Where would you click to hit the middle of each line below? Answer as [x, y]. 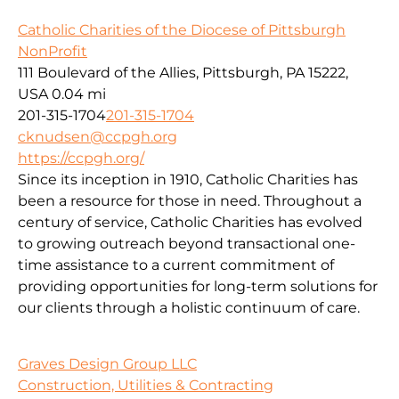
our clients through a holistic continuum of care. [189, 308]
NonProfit [53, 52]
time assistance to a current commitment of [176, 265]
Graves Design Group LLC [107, 363]
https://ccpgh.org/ [81, 159]
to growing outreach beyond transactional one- [187, 244]
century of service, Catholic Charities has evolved [190, 223]
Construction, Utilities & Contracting [146, 385]
